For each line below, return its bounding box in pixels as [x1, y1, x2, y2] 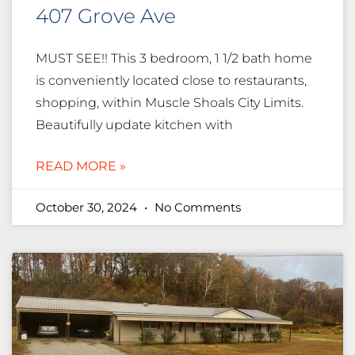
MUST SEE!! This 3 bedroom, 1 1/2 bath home [36, 51, 312, 67]
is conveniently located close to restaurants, [36, 73, 307, 89]
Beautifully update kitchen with [36, 117, 233, 133]
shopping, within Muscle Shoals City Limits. [36, 95, 303, 111]
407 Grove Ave [36, 4, 176, 29]
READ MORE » [36, 158, 126, 174]
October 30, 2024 [36, 200, 140, 216]
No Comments [151, 200, 241, 216]
